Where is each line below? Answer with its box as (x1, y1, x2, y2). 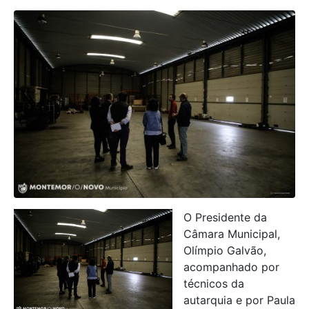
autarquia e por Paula (183, 292, 295, 307)
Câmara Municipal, (183, 226, 280, 241)
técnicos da (183, 276, 244, 290)
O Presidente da (183, 210, 267, 224)
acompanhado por (183, 259, 279, 274)
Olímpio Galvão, (183, 243, 266, 257)
